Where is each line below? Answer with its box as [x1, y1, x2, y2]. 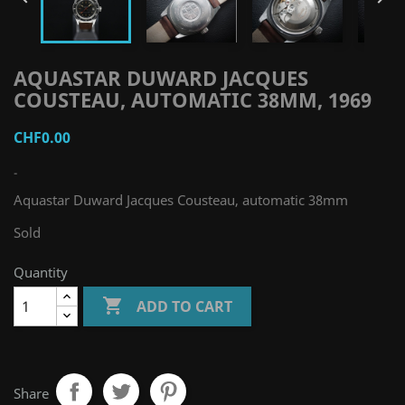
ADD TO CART [137, 296, 233, 316]
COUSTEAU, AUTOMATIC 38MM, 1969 [14, 86, 372, 114]
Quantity [14, 263, 68, 282]
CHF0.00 [14, 127, 71, 148]
